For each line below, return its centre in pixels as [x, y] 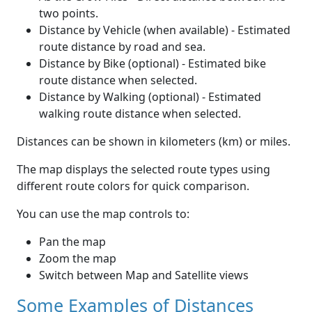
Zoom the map [78, 259]
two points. [69, 14]
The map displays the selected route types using [143, 170]
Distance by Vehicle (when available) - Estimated [165, 30]
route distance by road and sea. [122, 47]
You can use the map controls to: [103, 214]
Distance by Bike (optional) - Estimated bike [153, 64]
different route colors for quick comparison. [133, 186]
